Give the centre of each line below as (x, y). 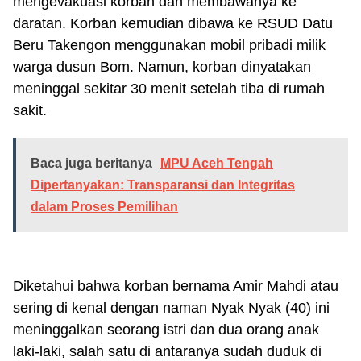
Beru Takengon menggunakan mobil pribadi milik (169, 46)
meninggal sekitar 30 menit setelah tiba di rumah (169, 89)
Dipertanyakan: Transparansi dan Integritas (163, 185)
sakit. (30, 111)
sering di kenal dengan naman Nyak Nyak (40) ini (171, 308)
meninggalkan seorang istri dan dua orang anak (166, 330)
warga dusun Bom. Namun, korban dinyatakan (162, 67)
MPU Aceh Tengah (217, 164)
